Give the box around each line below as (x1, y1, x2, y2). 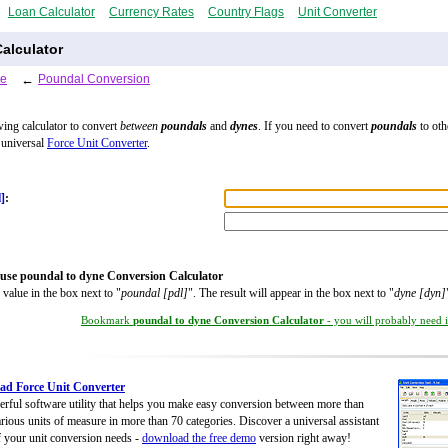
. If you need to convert (258, 120, 371, 133)
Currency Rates (109, 5, 194, 18)
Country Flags (208, 5, 284, 18)
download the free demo (142, 432, 256, 445)
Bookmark (81, 315, 133, 326)
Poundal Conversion (38, 72, 150, 85)
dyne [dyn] (394, 287, 446, 300)
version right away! (256, 432, 351, 445)
